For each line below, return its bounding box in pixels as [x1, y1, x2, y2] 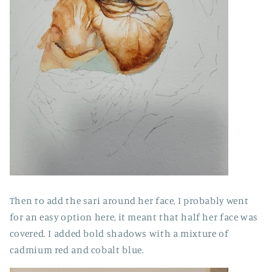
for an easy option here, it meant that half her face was [9, 211, 259, 223]
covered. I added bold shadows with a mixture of [9, 228, 229, 240]
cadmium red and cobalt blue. [9, 244, 144, 256]
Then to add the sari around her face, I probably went [9, 195, 249, 207]
